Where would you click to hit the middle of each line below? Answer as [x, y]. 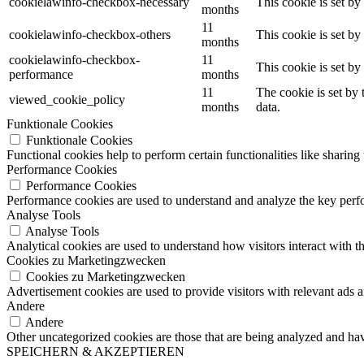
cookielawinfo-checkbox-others [90, 34]
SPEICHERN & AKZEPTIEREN [95, 351]
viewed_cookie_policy [67, 99]
